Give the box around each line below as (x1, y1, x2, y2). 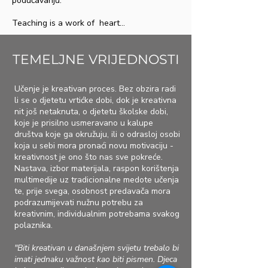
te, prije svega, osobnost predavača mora (14, 185, 170, 197)
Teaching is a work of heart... (12, 17, 125, 29)
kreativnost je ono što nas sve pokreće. (14, 151, 163, 163)
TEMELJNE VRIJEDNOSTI (12, 51, 179, 68)
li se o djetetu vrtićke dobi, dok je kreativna (14, 95, 176, 106)
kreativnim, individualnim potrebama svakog (14, 208, 179, 220)
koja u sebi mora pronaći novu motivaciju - (14, 140, 173, 151)
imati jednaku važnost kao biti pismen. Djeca (14, 254, 177, 265)
